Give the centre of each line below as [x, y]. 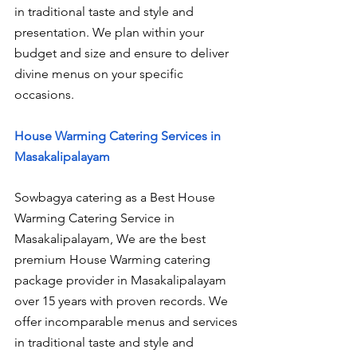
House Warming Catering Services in [119, 135]
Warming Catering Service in [96, 218]
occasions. [44, 95]
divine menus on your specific [100, 74]
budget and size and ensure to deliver [123, 53]
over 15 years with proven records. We [123, 301]
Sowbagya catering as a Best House [116, 198]
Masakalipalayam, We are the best [112, 239]
